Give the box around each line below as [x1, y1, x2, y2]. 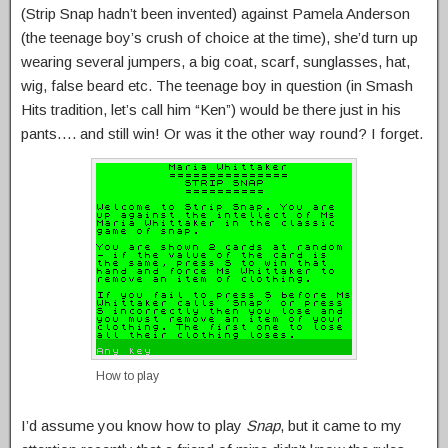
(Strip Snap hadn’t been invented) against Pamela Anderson [21, 5, 410, 23]
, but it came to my [280, 417, 402, 435]
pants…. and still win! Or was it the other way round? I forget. [21, 125, 423, 143]
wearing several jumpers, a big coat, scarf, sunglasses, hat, [21, 53, 410, 71]
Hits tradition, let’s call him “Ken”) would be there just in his [21, 101, 401, 119]
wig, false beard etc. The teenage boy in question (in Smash [21, 77, 413, 95]
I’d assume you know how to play [21, 417, 246, 435]
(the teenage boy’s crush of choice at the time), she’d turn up [21, 29, 418, 47]
